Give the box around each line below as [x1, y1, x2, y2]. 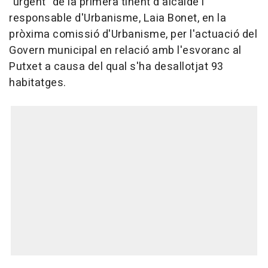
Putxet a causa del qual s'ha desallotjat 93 [9, 59, 224, 75]
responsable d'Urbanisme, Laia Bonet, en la [9, 10, 226, 27]
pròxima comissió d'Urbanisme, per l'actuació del [9, 26, 257, 43]
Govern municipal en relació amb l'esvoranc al [9, 42, 242, 59]
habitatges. [9, 75, 66, 92]
